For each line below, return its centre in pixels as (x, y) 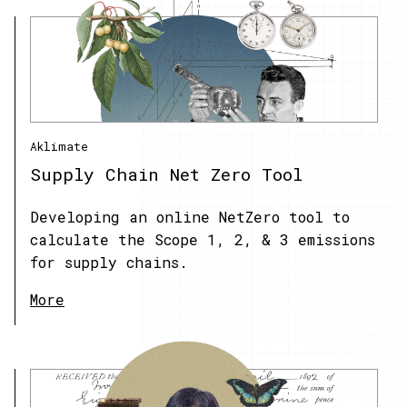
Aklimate (59, 146)
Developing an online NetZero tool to (190, 217)
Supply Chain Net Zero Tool (166, 174)
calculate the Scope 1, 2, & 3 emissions (203, 240)
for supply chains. (109, 263)
